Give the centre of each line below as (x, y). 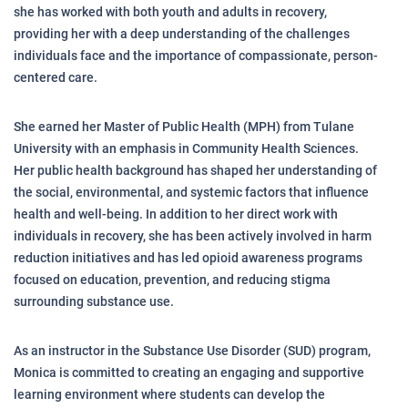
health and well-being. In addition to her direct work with (176, 214)
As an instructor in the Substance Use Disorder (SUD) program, (192, 351)
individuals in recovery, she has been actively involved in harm (193, 236)
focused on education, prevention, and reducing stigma (172, 280)
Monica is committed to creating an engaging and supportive (189, 372)
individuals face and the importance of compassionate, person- (196, 56)
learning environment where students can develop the (169, 394)
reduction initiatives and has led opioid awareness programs (188, 258)
